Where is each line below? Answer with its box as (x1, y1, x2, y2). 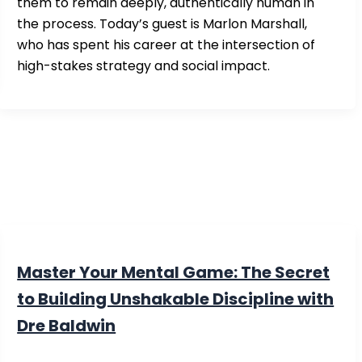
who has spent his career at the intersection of (17, 36, 316, 55)
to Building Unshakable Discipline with (17, 287, 335, 310)
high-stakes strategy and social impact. (17, 57, 271, 76)
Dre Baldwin (17, 314, 116, 337)
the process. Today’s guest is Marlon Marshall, (17, 15, 308, 34)
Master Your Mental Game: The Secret (17, 260, 330, 284)
